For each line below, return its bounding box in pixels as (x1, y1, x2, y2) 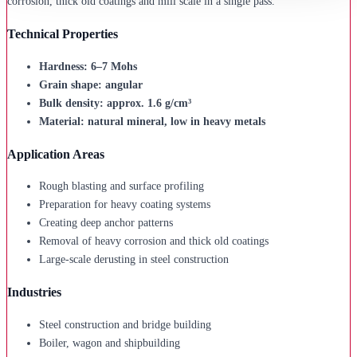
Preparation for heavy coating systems (39, 198, 210, 211)
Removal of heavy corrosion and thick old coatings (39, 235, 269, 248)
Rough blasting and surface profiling (39, 180, 204, 193)
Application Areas (7, 147, 104, 161)
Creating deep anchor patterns (39, 217, 173, 229)
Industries (7, 285, 61, 300)
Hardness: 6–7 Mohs (39, 60, 137, 73)
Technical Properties (7, 26, 118, 41)
